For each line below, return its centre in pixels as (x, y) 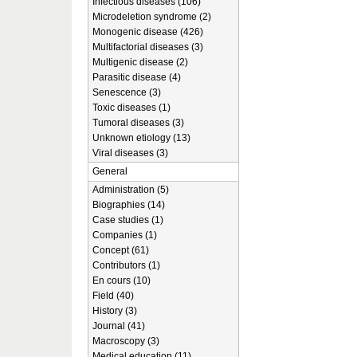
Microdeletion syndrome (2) (152, 17)
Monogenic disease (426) (148, 32)
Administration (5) (131, 190)
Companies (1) (125, 235)
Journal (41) (119, 326)
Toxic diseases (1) (131, 108)
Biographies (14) (129, 205)
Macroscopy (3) (126, 341)
